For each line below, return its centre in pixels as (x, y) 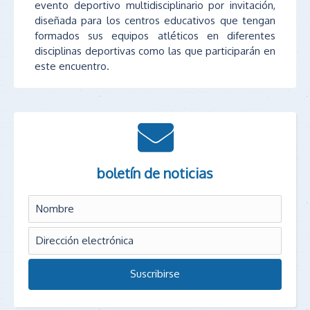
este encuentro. (72, 66)
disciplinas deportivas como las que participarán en (155, 51)
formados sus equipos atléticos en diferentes (155, 35)
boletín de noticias (155, 173)
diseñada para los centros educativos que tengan (155, 20)
